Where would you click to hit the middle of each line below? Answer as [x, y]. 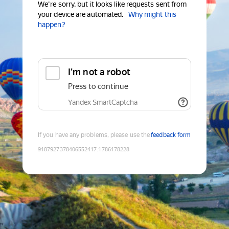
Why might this [152, 15]
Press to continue [98, 87]
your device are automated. [81, 15]
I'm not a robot [99, 72]
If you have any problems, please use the [94, 135]
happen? [52, 25]
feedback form [171, 135]
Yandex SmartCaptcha [103, 102]
